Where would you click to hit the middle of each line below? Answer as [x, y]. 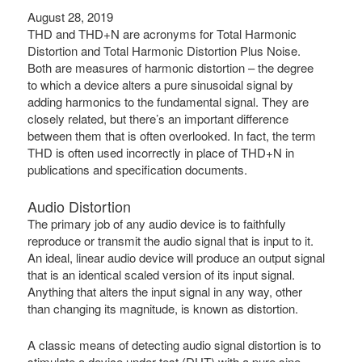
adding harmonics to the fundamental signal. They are [168, 102]
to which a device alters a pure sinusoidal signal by [161, 85]
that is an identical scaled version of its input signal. [162, 274]
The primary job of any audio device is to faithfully [157, 223]
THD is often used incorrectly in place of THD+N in [161, 153]
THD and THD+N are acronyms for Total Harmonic [162, 34]
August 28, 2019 [71, 17]
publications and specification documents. [138, 170]
